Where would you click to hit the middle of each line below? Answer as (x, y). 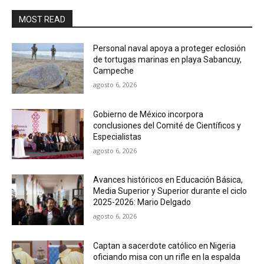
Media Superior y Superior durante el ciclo (170, 191)
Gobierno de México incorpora (148, 114)
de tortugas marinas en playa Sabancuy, (168, 60)
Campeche (114, 71)
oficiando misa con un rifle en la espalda (167, 257)
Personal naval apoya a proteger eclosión (170, 48)
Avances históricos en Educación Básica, (168, 180)
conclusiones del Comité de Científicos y (167, 125)
